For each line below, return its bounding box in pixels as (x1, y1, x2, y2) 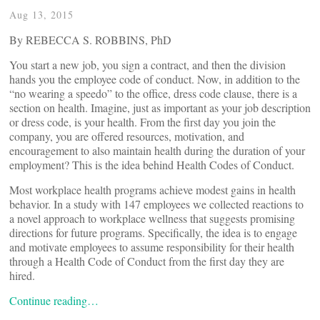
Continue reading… (9, 293, 99, 308)
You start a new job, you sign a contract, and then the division (9, 57, 286, 72)
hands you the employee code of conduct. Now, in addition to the (9, 71, 300, 86)
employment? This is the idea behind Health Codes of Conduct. (9, 157, 294, 172)
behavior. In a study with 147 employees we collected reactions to (9, 196, 304, 211)
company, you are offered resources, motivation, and (9, 129, 244, 144)
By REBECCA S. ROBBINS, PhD (9, 32, 171, 47)
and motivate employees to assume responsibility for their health (9, 239, 294, 254)
